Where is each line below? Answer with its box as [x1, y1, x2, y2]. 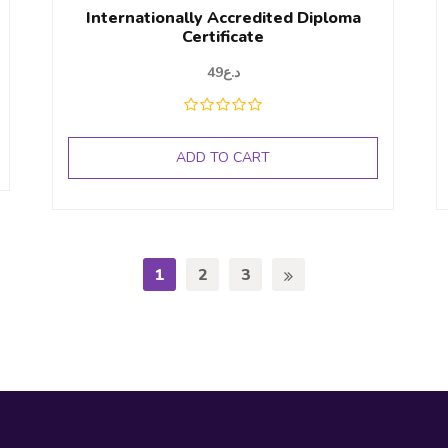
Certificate [182, 26, 265, 49]
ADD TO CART [176, 148, 271, 168]
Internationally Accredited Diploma [85, 7, 361, 30]
